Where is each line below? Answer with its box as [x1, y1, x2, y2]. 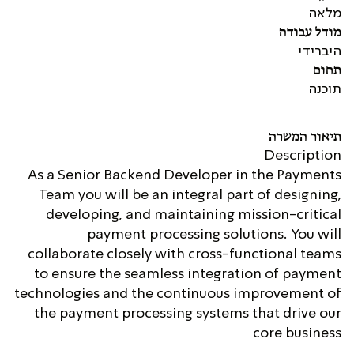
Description [264, 149, 341, 164]
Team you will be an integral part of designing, [39, 188, 341, 203]
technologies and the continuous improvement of [14, 287, 341, 302]
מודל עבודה [279, 26, 341, 40]
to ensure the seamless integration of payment [34, 267, 341, 282]
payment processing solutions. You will [87, 228, 341, 243]
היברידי [298, 44, 341, 59]
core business [253, 326, 341, 341]
